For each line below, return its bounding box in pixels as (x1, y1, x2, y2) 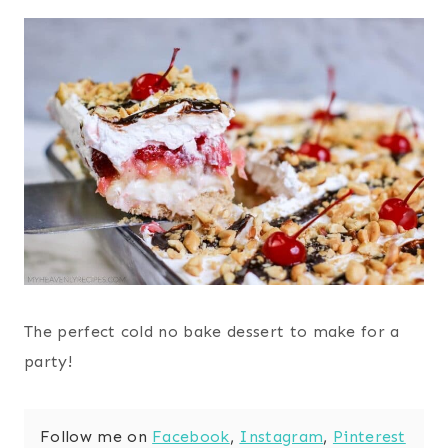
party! (24, 352, 72, 371)
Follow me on (40, 427, 153, 446)
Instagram (239, 427, 324, 446)
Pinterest (332, 427, 406, 446)
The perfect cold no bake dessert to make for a (24, 322, 400, 341)
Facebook (152, 427, 230, 446)
